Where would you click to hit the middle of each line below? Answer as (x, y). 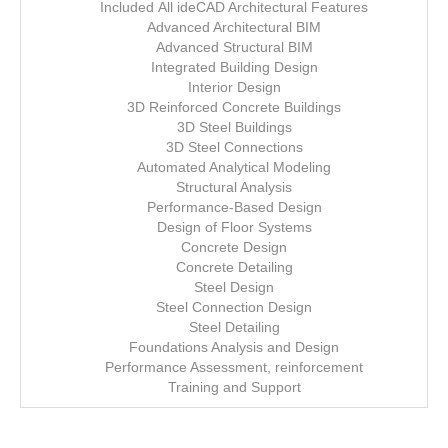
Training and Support (234, 387)
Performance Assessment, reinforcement (234, 367)
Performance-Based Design (234, 207)
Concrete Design (234, 247)
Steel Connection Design (234, 307)
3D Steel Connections (234, 147)
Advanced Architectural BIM (234, 27)
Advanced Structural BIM (234, 47)
